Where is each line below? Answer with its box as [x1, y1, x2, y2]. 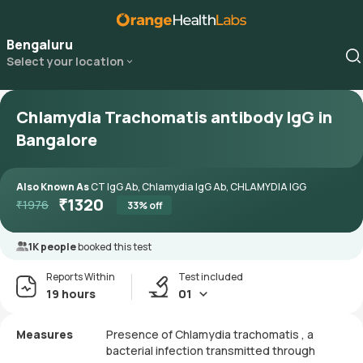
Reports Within [46, 270, 115, 284]
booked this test [78, 240, 152, 254]
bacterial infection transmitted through [106, 343, 315, 358]
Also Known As [16, 180, 91, 194]
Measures [16, 327, 73, 342]
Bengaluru [6, 36, 73, 53]
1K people [28, 240, 78, 254]
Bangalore [16, 129, 97, 151]
